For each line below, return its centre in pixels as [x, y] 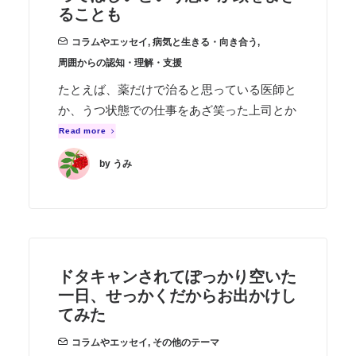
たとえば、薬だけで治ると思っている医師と [177, 89]
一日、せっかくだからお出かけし [177, 296]
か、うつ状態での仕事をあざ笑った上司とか [177, 110]
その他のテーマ [186, 342]
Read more [83, 131]
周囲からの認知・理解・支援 [120, 63]
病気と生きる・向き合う [205, 42]
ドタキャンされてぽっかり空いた [177, 277]
